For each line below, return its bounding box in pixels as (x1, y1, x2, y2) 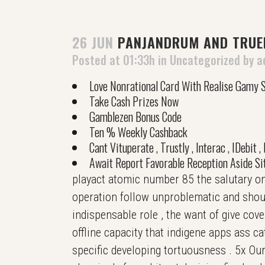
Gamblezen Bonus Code (89, 108, 182, 125)
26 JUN (72, 31, 114, 53)
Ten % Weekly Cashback (89, 123, 188, 141)
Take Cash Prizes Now (89, 92, 179, 110)
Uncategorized (170, 51, 240, 69)
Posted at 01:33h (72, 51, 155, 69)
